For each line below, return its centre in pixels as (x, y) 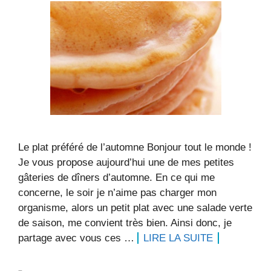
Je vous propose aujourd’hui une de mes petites (126, 162)
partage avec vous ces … (78, 238)
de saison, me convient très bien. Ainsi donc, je (125, 223)
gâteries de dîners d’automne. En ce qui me (116, 178)
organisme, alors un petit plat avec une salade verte (135, 208)
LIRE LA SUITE (178, 238)
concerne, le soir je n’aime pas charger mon (117, 193)
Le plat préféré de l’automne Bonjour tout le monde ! (135, 147)
